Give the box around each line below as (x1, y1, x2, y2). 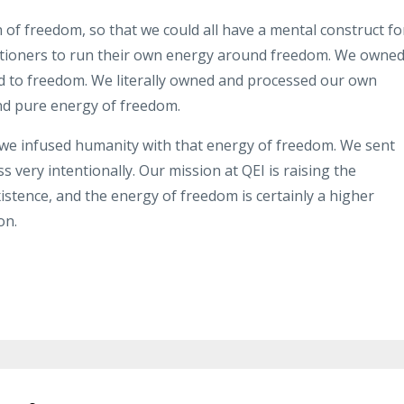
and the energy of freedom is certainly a (56, 186, 326, 207)
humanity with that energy (75, 135, 254, 156)
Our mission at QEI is (139, 161, 280, 181)
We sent (340, 135, 395, 156)
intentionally (48, 161, 133, 181)
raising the (283, 161, 356, 181)
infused (21, 135, 71, 156)
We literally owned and (91, 70, 243, 91)
